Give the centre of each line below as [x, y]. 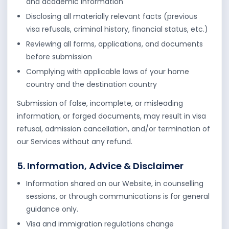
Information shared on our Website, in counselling [115, 184]
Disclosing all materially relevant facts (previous [112, 16]
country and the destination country [91, 84]
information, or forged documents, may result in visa [111, 116]
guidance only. [52, 209]
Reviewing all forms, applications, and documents [114, 44]
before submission [59, 57]
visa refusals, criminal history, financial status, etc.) [117, 29]
